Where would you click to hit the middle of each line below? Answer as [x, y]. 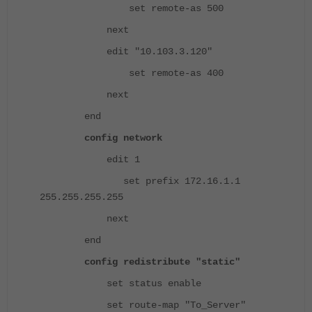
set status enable [120, 284]
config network [101, 138]
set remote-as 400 [132, 73]
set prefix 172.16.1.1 [140, 181]
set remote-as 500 [132, 9]
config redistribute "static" [140, 262]
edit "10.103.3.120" [126, 52]
